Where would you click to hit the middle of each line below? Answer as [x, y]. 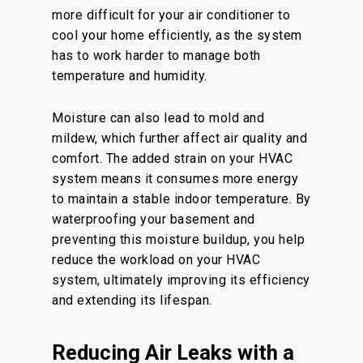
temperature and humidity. [130, 76]
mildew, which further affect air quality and [179, 138]
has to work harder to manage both [156, 56]
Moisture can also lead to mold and [158, 118]
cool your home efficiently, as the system [177, 35]
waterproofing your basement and [154, 219]
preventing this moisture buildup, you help [178, 239]
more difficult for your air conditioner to [171, 15]
